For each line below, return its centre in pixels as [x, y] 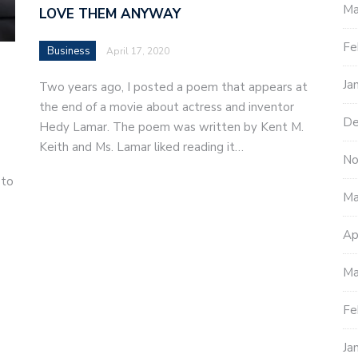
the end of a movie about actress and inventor [167, 107]
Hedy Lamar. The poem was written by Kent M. [171, 127]
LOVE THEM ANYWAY [110, 14]
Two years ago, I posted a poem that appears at [173, 88]
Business [69, 52]
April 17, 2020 [138, 52]
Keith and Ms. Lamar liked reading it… [141, 147]
